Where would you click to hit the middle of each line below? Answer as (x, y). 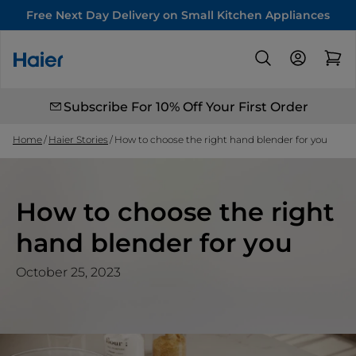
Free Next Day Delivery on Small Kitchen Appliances (178, 15)
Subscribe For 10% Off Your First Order (186, 106)
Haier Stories (78, 139)
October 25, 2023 (68, 272)
